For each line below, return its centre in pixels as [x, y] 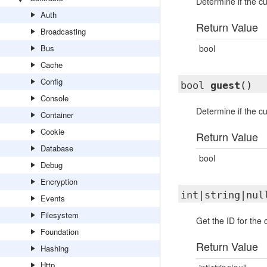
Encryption [59, 181]
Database [57, 148]
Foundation [60, 232]
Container [57, 115]
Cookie [52, 131]
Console [55, 98]
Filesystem [60, 215]
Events [53, 198]
